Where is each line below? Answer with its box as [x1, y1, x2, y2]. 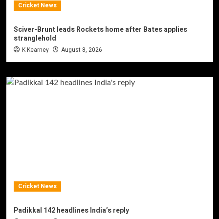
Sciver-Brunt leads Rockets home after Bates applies [13, 24, 187, 35]
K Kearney [22, 45, 49, 54]
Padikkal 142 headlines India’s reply [13, 205, 129, 216]
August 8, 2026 [61, 45, 102, 54]
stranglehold [13, 33, 56, 44]
